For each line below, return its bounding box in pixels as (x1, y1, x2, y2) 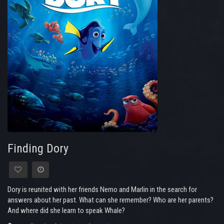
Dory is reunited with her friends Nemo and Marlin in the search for (7, 185, 197, 194)
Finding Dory (7, 141, 68, 156)
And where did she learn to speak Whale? (7, 206, 125, 215)
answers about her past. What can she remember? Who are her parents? (7, 195, 213, 205)
